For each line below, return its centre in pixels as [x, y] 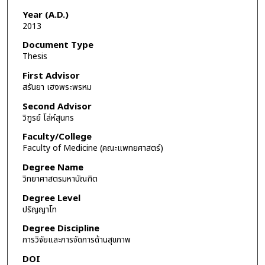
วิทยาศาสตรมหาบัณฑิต [60, 179]
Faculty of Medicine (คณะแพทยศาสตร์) [93, 148]
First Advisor [51, 76]
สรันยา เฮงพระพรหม [57, 88]
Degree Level [51, 198]
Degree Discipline [61, 229]
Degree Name [53, 167]
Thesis [35, 57]
